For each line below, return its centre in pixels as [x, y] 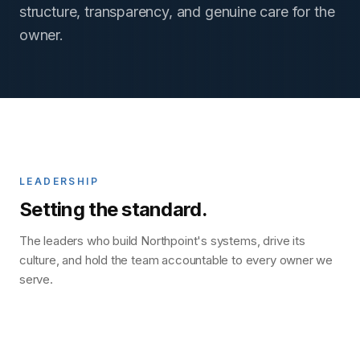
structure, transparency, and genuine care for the [177, 11]
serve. [36, 279]
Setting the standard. [113, 209]
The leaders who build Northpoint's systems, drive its [162, 240]
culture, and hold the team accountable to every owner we [176, 260]
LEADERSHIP [59, 181]
